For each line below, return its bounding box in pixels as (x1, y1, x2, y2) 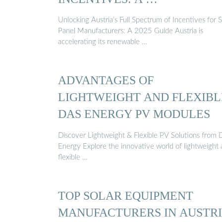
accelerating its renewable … (58, 38, 147, 46)
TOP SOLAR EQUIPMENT (58, 189, 193, 203)
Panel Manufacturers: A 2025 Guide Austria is (58, 27, 203, 35)
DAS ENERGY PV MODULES (58, 107, 210, 121)
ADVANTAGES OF (58, 73, 154, 87)
